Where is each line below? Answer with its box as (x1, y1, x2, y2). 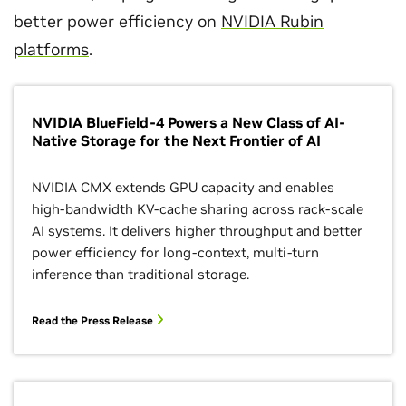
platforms (14, 39, 89, 60)
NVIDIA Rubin (221, 11, 324, 32)
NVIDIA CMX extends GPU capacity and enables (32, 179, 334, 196)
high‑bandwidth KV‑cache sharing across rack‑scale (32, 200, 363, 217)
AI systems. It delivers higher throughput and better (32, 222, 362, 239)
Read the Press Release (32, 314, 156, 327)
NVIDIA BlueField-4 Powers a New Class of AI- (32, 113, 345, 131)
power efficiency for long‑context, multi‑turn (32, 244, 319, 261)
